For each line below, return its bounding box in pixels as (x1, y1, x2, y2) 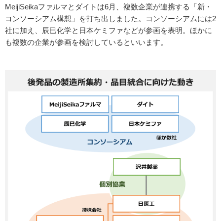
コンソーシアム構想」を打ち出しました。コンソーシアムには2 (5, 14, 216, 23)
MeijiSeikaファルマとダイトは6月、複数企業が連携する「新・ (5, 2, 212, 11)
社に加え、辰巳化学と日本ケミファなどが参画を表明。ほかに (5, 26, 212, 35)
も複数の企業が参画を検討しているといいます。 (5, 37, 168, 46)
